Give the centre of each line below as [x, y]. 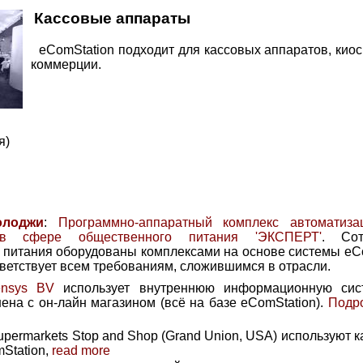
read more [81, 351]
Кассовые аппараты [112, 19]
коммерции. [66, 65]
